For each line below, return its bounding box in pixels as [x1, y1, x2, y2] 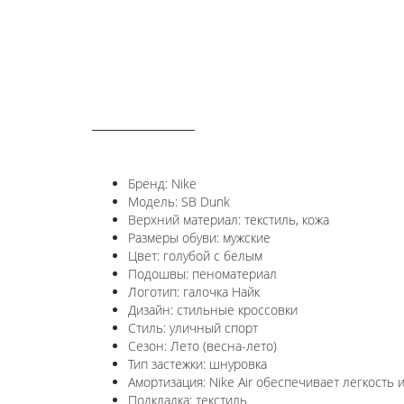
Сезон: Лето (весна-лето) [128, 337, 277, 355]
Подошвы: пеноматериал [128, 265, 277, 283]
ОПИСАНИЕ [106, 106, 181, 122]
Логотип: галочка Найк [128, 283, 260, 301]
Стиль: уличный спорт [128, 319, 262, 337]
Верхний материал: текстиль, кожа [128, 211, 329, 229]
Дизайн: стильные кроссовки [128, 301, 298, 319]
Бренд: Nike [128, 175, 200, 193]
